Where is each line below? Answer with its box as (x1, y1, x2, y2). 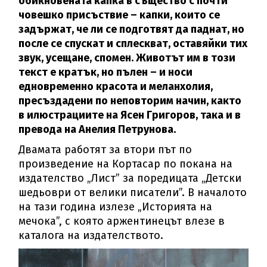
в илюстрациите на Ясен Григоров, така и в (18, 108, 241, 122)
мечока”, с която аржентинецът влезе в (18, 214, 225, 228)
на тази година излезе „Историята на (18, 200, 213, 213)
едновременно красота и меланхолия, (18, 79, 213, 93)
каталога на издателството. (18, 228, 164, 242)
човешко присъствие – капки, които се (18, 8, 221, 21)
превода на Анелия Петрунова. (18, 122, 176, 136)
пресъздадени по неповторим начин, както (18, 94, 242, 107)
